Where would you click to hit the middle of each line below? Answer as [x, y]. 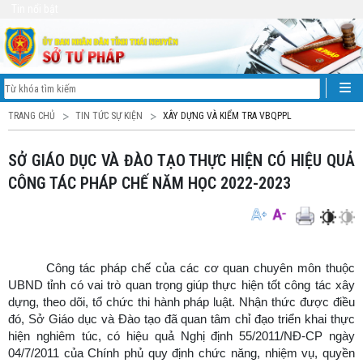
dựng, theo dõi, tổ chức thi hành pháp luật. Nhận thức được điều [181, 302]
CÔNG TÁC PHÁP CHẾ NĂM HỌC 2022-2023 [149, 183]
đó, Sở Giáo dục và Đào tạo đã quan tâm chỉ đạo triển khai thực [181, 319]
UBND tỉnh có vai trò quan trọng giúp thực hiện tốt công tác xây [181, 285]
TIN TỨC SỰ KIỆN [109, 116]
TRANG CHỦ [32, 116]
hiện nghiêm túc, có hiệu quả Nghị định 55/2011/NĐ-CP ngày [181, 336]
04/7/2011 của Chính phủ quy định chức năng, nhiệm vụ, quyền [181, 353]
